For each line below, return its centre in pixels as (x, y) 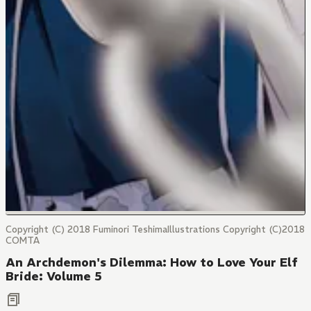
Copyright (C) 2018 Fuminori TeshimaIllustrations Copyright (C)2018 (155, 229)
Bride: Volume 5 (54, 276)
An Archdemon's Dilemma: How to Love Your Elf (152, 262)
